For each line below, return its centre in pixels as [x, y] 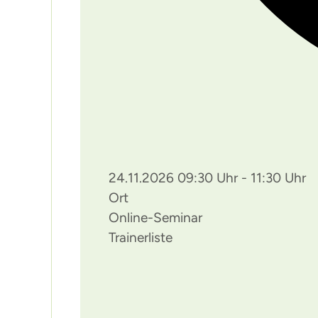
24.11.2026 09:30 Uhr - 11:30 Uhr [207, 177]
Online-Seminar [155, 217]
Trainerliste [141, 237]
